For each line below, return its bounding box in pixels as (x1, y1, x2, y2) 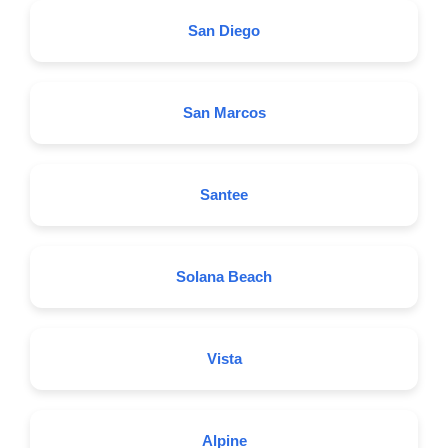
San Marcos (182, 104, 266, 121)
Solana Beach (176, 268, 272, 285)
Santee (200, 186, 248, 203)
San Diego (188, 22, 260, 39)
